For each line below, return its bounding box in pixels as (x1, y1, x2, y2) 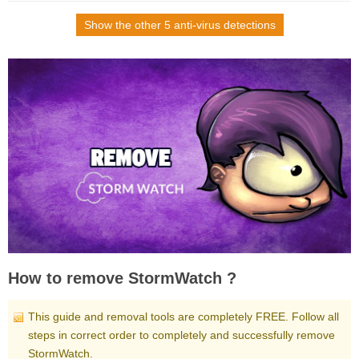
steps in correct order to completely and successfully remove (28, 328, 335, 341)
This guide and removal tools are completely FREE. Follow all (28, 309, 339, 323)
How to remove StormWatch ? (8, 268, 236, 287)
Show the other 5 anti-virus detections (83, 18, 276, 32)
